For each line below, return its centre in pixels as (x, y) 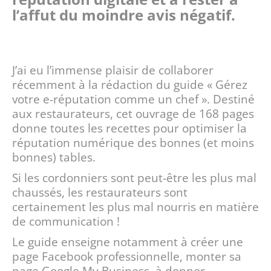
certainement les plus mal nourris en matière (135, 207)
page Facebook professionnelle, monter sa (127, 256)
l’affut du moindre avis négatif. (124, 15)
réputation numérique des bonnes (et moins (133, 142)
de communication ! (66, 221)
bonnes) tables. (54, 157)
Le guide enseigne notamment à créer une (128, 242)
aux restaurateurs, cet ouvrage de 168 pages (133, 113)
